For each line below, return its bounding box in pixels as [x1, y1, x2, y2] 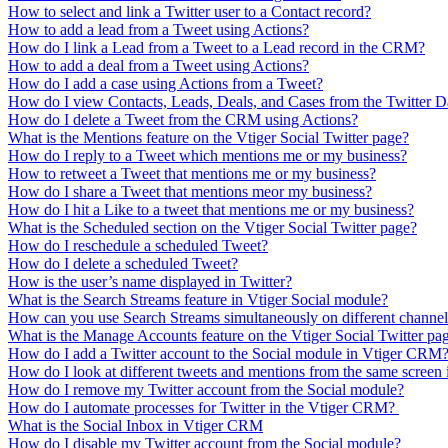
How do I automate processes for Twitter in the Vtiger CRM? [8, 398, 399, 416]
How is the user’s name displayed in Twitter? [8, 272, 292, 290]
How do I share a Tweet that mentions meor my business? [8, 182, 372, 200]
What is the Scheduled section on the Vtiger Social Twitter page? [8, 218, 417, 236]
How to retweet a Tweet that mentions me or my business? [8, 164, 376, 182]
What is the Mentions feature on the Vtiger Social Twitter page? [8, 128, 409, 146]
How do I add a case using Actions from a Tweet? [8, 74, 323, 92]
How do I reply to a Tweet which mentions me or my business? [8, 146, 407, 164]
